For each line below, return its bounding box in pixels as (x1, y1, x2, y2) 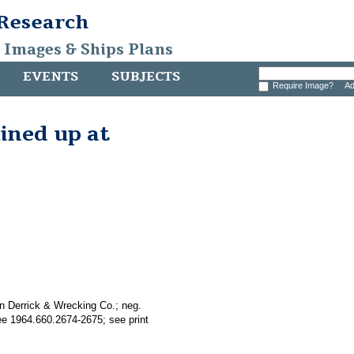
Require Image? (272, 81, 338, 90)
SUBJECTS (111, 68, 180, 85)
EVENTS (23, 68, 78, 85)
